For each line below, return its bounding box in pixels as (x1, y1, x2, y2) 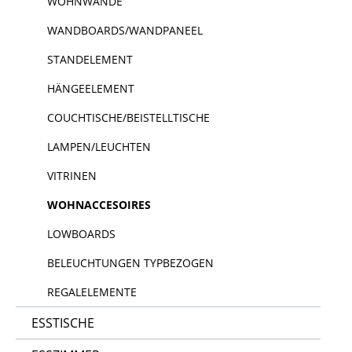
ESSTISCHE (31, 314, 94, 332)
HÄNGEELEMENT (47, 81, 134, 96)
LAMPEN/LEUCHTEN (47, 139, 151, 154)
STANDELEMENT (47, 52, 133, 67)
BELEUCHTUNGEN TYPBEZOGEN (47, 255, 214, 270)
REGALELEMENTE (47, 284, 137, 299)
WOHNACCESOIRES (47, 197, 151, 212)
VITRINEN (47, 168, 97, 183)
